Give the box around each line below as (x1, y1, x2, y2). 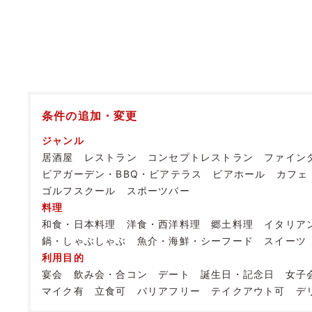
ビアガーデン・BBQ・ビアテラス (42, 167, 203, 180)
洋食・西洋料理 (126, 217, 201, 230)
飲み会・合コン (73, 267, 148, 280)
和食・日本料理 (42, 217, 116, 230)
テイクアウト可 (211, 284, 286, 297)
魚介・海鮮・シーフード (136, 234, 254, 247)
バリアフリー (136, 284, 201, 297)
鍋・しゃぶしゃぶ (42, 234, 127, 247)
